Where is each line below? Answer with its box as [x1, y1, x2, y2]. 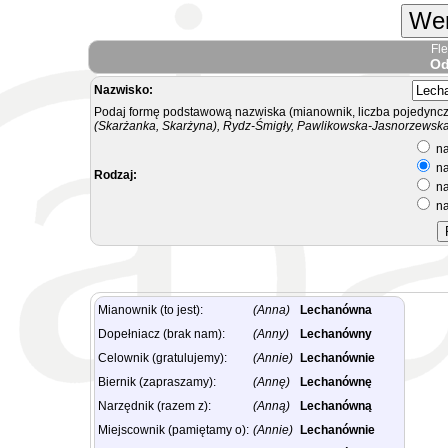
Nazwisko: [94, 83, 153, 97]
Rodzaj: [94, 168, 137, 182]
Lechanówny [300, 327, 372, 341]
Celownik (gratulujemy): [98, 351, 227, 365]
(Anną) [253, 399, 290, 413]
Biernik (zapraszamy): [98, 375, 216, 389]
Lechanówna [300, 303, 372, 317]
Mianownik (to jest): [98, 303, 203, 317]
